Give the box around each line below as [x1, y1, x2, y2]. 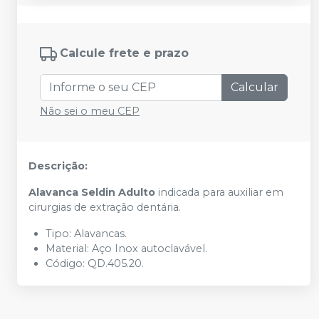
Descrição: [28, 159, 88, 172]
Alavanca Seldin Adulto [28, 186, 155, 199]
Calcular [231, 80, 278, 94]
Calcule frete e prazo [60, 46, 189, 61]
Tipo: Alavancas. [46, 227, 127, 240]
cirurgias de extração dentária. [28, 201, 181, 214]
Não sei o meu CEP [40, 105, 140, 117]
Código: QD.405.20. [46, 257, 144, 270]
